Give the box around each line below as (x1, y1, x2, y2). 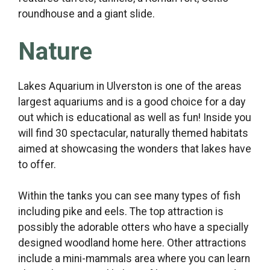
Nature (18, 37, 92, 66)
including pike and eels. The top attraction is (18, 206, 224, 218)
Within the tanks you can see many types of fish (18, 190, 240, 202)
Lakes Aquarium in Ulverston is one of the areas (18, 80, 242, 93)
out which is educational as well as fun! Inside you (18, 111, 251, 124)
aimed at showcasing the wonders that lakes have (18, 143, 251, 155)
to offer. (18, 159, 56, 171)
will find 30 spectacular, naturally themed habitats (18, 127, 248, 140)
